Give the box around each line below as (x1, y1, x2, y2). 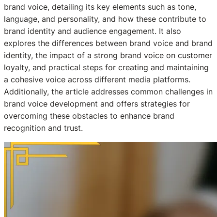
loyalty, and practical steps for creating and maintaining (4, 62, 209, 73)
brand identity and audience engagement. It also (4, 26, 181, 36)
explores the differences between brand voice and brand (4, 38, 213, 48)
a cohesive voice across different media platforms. (4, 75, 190, 85)
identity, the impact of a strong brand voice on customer (4, 50, 212, 61)
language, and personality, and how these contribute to (4, 14, 206, 24)
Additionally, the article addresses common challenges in (4, 87, 213, 97)
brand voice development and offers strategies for (4, 99, 190, 109)
